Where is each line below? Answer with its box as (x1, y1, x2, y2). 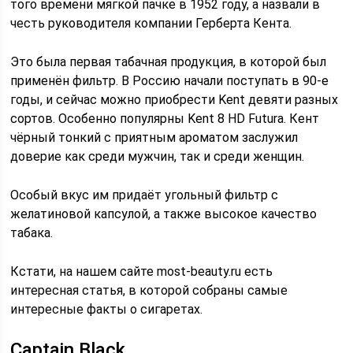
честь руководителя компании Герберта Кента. (10, 16, 292, 31)
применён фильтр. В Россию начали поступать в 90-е (10, 73, 329, 88)
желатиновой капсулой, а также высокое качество (10, 206, 318, 221)
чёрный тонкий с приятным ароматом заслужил (10, 130, 299, 145)
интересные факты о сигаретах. (10, 302, 203, 317)
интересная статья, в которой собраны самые (10, 283, 288, 298)
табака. (10, 225, 54, 240)
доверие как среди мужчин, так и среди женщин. (10, 149, 305, 164)
